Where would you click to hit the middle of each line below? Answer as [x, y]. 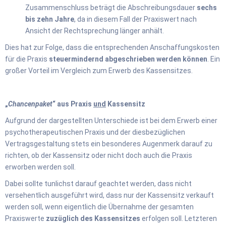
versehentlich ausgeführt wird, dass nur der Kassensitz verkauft [109, 195]
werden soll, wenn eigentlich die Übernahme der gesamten [99, 207]
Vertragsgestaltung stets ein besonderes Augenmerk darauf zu [109, 144]
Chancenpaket [30, 104]
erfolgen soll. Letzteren [179, 218]
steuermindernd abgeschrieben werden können [128, 59]
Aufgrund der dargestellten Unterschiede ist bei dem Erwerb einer [111, 120]
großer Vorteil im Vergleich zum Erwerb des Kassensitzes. [99, 70]
